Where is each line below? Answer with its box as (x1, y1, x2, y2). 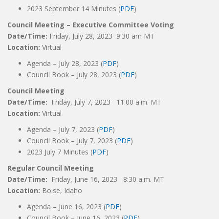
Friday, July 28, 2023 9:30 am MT (47, 31, 154, 41)
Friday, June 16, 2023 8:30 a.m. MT (51, 175, 164, 184)
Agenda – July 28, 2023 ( (27, 59, 103, 68)
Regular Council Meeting (7, 163, 94, 173)
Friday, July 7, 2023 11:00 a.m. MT (51, 97, 161, 107)
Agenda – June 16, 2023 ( (27, 202, 106, 211)
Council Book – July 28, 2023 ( (27, 70, 121, 79)
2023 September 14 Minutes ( (27, 4, 120, 13)
